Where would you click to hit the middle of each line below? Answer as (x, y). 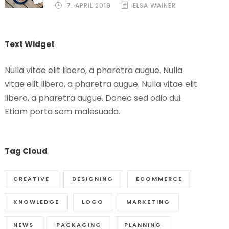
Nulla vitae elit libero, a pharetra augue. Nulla (94, 70)
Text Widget (30, 44)
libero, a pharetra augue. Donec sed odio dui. (94, 98)
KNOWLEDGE (37, 202)
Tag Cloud (26, 151)
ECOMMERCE (159, 179)
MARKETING (148, 202)
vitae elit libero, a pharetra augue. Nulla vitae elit (101, 84)
